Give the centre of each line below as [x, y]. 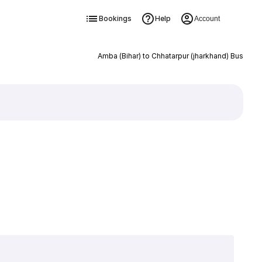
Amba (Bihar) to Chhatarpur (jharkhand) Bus [170, 56]
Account [207, 19]
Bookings [115, 18]
